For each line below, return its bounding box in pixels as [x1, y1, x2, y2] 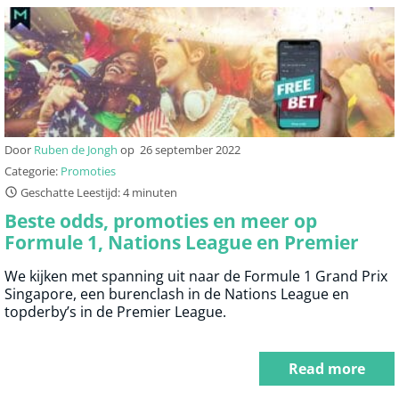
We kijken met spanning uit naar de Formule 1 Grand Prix [4, 266, 387, 287]
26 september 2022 [140, 142, 240, 159]
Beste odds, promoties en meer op [4, 208, 317, 234]
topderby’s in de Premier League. [4, 302, 226, 322]
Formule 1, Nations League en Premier [4, 230, 359, 256]
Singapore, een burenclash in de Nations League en [4, 284, 349, 305]
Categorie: [4, 163, 61, 180]
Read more [289, 359, 365, 379]
